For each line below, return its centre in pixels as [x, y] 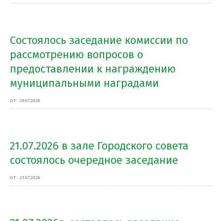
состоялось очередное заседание [94, 160]
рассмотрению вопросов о [76, 55]
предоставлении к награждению [93, 69]
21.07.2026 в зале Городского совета [99, 146]
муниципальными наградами [84, 83]
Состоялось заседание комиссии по [99, 40]
